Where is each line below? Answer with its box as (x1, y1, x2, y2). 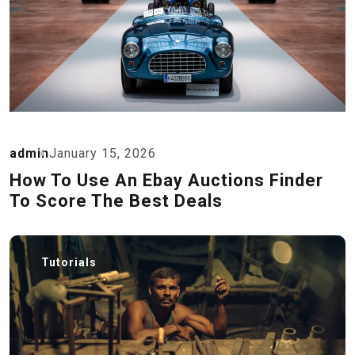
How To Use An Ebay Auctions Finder (10, 170, 323, 190)
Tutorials (41, 256, 97, 269)
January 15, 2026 (49, 146, 156, 161)
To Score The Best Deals (10, 191, 223, 211)
